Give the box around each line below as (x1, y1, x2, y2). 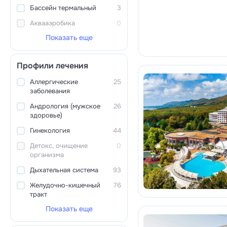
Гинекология (30, 126, 70, 135)
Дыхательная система (30, 166, 98, 174)
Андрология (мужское (30, 102, 100, 110)
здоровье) (30, 111, 62, 120)
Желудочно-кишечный (30, 181, 100, 190)
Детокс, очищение (30, 141, 88, 150)
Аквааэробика (30, 19, 75, 27)
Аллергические (30, 78, 78, 86)
